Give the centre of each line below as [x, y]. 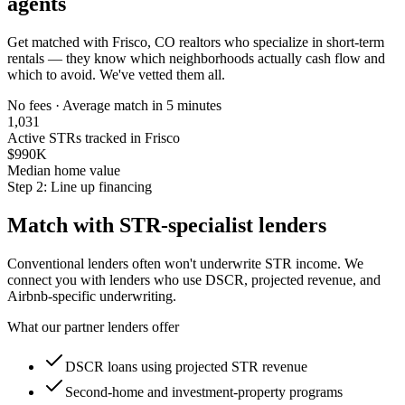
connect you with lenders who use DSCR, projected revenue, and [194, 279]
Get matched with [60, 42]
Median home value [64, 170]
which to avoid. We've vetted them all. [116, 75]
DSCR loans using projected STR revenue [186, 366]
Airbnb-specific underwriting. [92, 296]
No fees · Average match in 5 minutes [114, 105]
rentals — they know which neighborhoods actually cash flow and [196, 58]
